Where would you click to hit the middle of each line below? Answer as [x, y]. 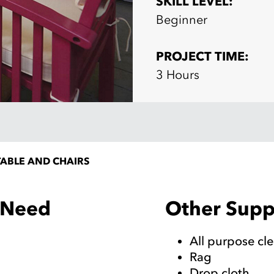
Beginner [182, 20]
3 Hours [178, 75]
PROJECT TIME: [203, 57]
